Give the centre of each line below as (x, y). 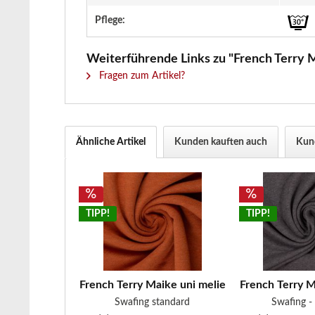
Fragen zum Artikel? (141, 76)
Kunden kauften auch (221, 142)
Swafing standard (153, 302)
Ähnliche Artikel (111, 142)
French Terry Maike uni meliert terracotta (183, 285)
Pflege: (110, 20)
